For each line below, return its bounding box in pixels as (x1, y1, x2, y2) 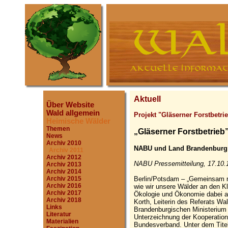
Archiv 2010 (46, 139, 81, 147)
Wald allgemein (46, 109, 100, 117)
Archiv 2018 (46, 196, 81, 204)
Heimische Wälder (46, 117, 110, 125)
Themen (46, 125, 70, 132)
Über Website (46, 101, 94, 109)
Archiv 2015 (46, 175, 81, 182)
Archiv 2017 (46, 189, 81, 196)
